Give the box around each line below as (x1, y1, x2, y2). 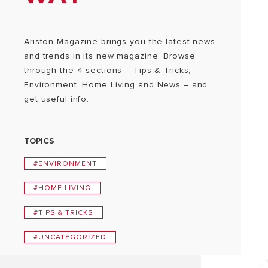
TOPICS (24, 136, 54, 146)
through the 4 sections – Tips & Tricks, (24, 65, 191, 75)
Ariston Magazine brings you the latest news (24, 36, 215, 47)
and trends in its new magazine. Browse (24, 51, 196, 61)
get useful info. (24, 94, 90, 104)
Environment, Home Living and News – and (24, 80, 208, 90)
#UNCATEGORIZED (33, 233, 106, 242)
